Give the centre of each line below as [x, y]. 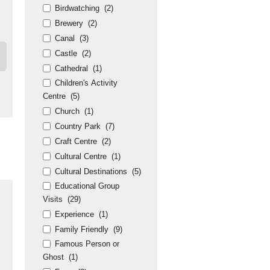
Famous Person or [87, 244]
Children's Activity [86, 83]
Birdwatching [77, 8]
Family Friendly [82, 229]
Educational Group [87, 186]
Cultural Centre [81, 156]
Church [67, 111]
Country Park [78, 126]
